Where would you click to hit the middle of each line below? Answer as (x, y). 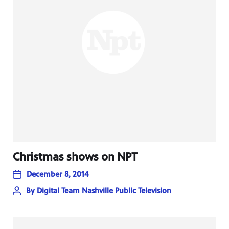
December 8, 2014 (58, 174)
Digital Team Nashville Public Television (104, 190)
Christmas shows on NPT (75, 157)
